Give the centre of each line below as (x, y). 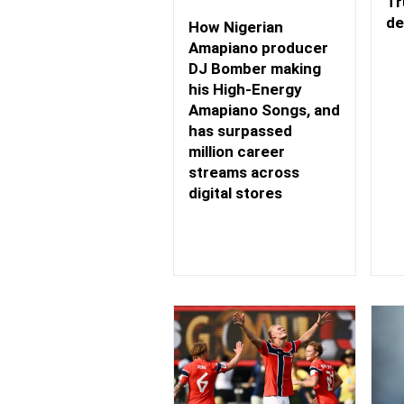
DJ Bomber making (255, 68)
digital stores (235, 193)
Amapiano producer (258, 47)
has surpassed (240, 130)
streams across (244, 172)
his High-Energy (245, 89)
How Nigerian (236, 27)
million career (237, 151)
